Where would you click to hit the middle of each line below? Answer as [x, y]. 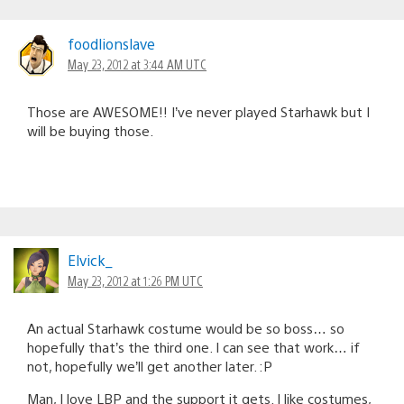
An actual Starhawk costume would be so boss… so [186, 327]
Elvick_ [90, 260]
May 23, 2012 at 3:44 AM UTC [137, 64]
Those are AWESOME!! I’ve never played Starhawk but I [198, 111]
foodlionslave [111, 43]
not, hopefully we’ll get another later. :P [150, 365]
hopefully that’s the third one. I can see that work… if [193, 346]
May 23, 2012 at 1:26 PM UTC [135, 280]
